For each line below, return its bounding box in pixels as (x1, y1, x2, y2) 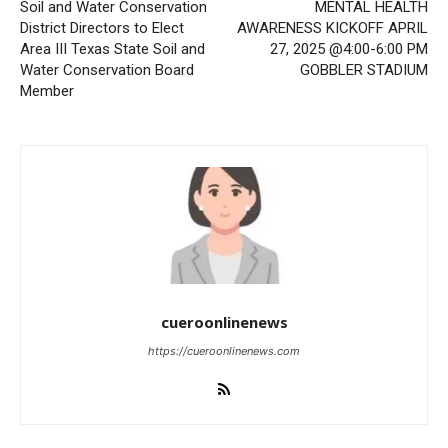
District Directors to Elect (20, 18, 184, 37)
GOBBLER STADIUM (299, 60, 428, 79)
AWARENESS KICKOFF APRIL (236, 18, 428, 37)
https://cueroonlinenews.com (148, 343, 300, 358)
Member (20, 81, 74, 100)
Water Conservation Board (20, 60, 194, 79)
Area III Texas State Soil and (20, 39, 205, 58)
